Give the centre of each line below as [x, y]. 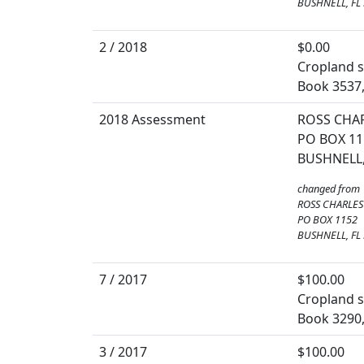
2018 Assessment [152, 119]
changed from [329, 188]
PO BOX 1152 [327, 219]
